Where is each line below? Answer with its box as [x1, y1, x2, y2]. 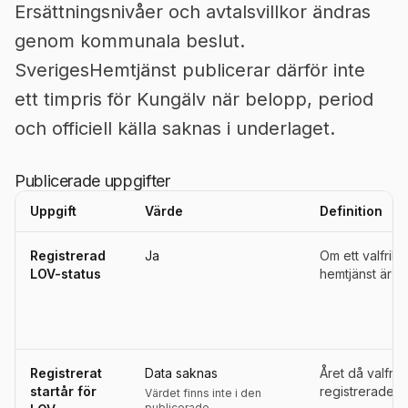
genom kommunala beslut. [15, 30, 245, 52]
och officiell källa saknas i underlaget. [15, 117, 335, 139]
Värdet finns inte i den [145, 386, 261, 400]
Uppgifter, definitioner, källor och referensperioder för [15, 231, 342, 247]
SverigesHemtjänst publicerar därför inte [15, 59, 365, 81]
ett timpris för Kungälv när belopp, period [15, 88, 373, 110]
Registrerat [30, 365, 102, 381]
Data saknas [145, 365, 218, 381]
